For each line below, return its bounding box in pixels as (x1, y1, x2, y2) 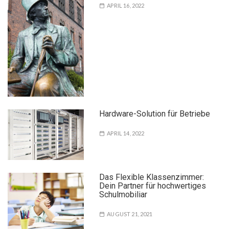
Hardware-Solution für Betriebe (99, 108, 211, 119)
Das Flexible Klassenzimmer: (99, 172, 204, 182)
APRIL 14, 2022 (107, 129, 145, 136)
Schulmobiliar (99, 189, 148, 199)
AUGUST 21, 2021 (107, 210, 153, 217)
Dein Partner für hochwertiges (99, 180, 207, 191)
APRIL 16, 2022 (107, 2, 145, 9)
